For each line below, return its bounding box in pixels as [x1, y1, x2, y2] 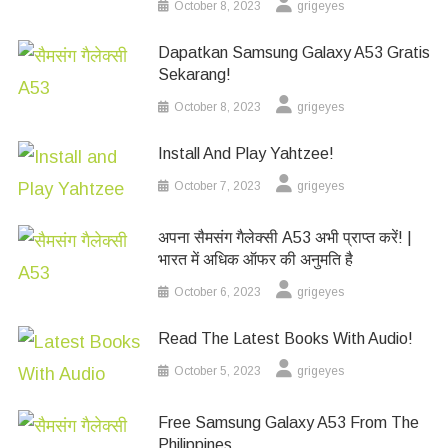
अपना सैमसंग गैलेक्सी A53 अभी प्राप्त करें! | [158, 228, 413, 246]
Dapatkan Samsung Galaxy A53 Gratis [158, 43, 431, 61]
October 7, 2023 [174, 178, 262, 193]
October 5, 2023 [174, 363, 262, 378]
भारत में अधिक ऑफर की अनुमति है [158, 250, 354, 268]
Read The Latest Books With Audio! [158, 329, 414, 347]
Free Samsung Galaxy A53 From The [158, 413, 420, 431]
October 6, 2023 [174, 284, 262, 299]
